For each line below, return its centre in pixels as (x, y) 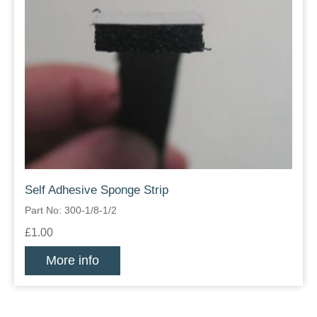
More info (73, 261)
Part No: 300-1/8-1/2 (71, 211)
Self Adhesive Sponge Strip (97, 190)
